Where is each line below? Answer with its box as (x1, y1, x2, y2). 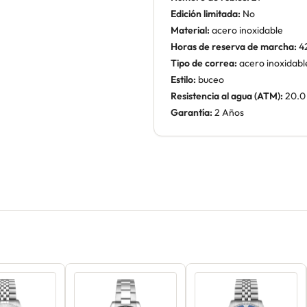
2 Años (212, 106, 244, 119)
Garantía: (171, 106, 212, 119)
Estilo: (171, 73, 196, 86)
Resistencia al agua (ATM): (171, 90, 283, 102)
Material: (171, 24, 210, 36)
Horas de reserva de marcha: (171, 40, 297, 53)
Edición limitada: (171, 8, 241, 20)
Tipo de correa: (171, 57, 237, 69)
